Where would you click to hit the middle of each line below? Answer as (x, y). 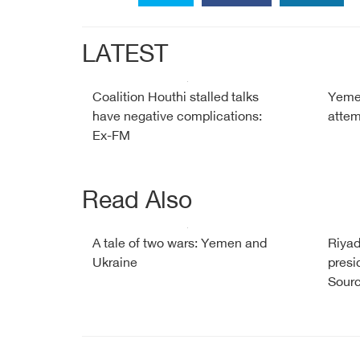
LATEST (125, 56)
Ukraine (115, 264)
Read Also (137, 202)
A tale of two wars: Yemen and (180, 245)
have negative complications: (177, 118)
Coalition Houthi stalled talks (176, 98)
